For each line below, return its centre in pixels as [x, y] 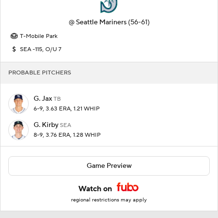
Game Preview [109, 166]
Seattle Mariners [101, 22]
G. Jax [44, 99]
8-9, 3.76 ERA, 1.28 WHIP [67, 135]
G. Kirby [47, 125]
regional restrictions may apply [109, 200]
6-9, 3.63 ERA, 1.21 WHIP [67, 109]
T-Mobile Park [39, 36]
